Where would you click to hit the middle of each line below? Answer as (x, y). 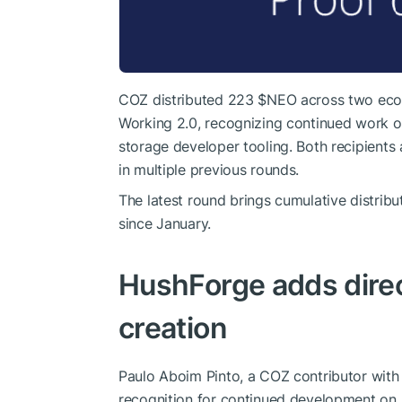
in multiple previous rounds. (209, 169)
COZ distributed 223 (188, 99)
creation (173, 328)
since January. (165, 223)
